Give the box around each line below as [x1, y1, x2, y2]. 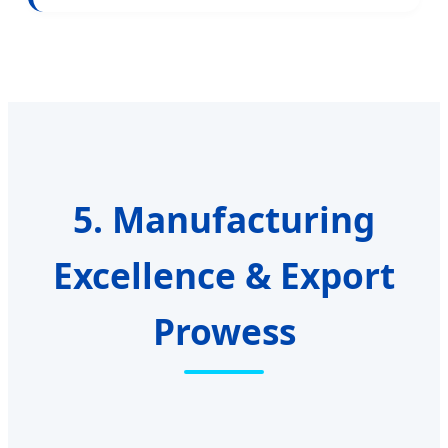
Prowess [152, 307, 296, 356]
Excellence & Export [53, 251, 395, 300]
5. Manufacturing [73, 195, 375, 244]
